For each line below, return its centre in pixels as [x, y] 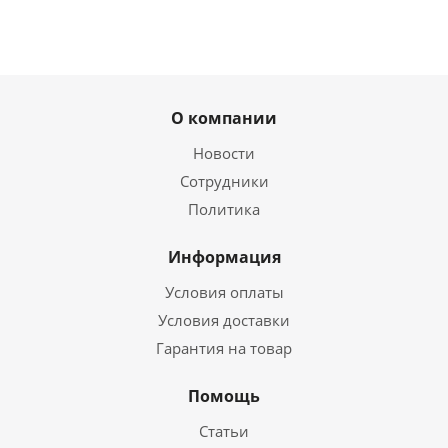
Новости [224, 153]
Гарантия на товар [224, 348]
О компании [224, 118]
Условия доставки [224, 320]
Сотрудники [224, 181]
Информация [224, 257]
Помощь [224, 396]
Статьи [224, 431]
